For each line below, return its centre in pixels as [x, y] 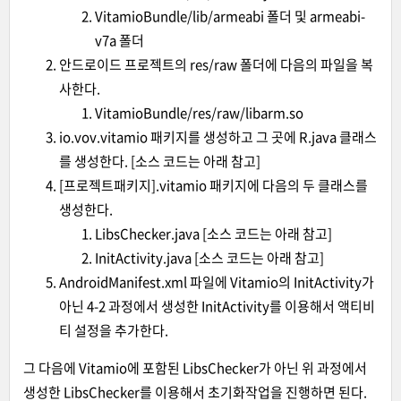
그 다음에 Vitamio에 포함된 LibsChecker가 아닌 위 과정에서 [195, 368]
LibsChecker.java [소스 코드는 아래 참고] [213, 234]
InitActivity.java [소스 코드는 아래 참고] [209, 258]
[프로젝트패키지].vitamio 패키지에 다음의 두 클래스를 [213, 185]
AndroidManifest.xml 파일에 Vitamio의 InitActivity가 [217, 282]
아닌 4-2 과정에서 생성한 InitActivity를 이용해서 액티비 [217, 306]
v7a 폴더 [119, 40]
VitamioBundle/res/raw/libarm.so [199, 113]
